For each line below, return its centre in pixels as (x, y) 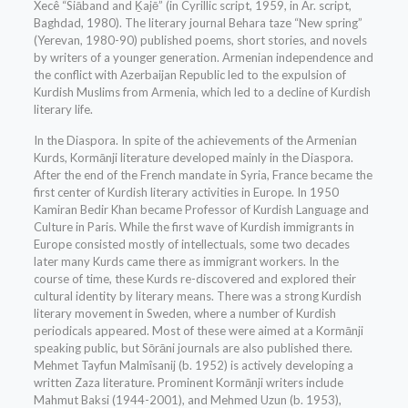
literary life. (63, 110)
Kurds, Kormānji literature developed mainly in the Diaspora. (193, 158)
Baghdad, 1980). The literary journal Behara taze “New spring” (198, 23)
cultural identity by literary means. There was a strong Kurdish (197, 296)
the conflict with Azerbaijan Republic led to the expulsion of (189, 75)
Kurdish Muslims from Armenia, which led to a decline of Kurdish (202, 92)
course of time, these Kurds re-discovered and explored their (194, 279)
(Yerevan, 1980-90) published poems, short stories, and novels (200, 41)
